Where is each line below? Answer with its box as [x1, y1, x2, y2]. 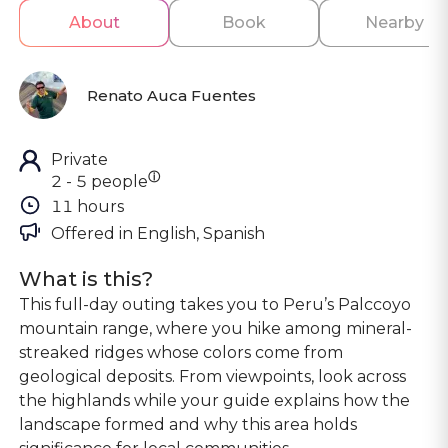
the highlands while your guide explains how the [19, 391, 411, 410]
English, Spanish [136, 224, 265, 243]
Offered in [50, 224, 137, 243]
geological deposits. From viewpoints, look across [19, 367, 407, 386]
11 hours [50, 197, 124, 216]
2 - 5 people [50, 172, 148, 191]
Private [50, 150, 108, 169]
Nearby [364, 13, 424, 32]
